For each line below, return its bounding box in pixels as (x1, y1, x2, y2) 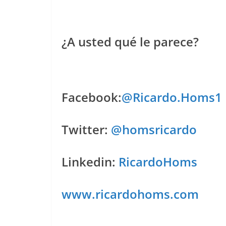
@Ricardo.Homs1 (122, 89, 222, 105)
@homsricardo (111, 121, 197, 138)
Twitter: (62, 121, 111, 138)
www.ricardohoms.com (62, 186, 199, 202)
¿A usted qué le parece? (62, 33, 199, 50)
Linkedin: (62, 153, 119, 170)
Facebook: (62, 89, 122, 105)
